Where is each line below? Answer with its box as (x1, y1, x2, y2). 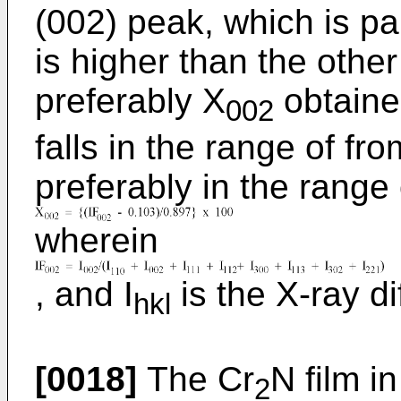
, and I (35, 274, 133, 313)
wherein (35, 220, 158, 260)
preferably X (35, 81, 226, 120)
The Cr (137, 360, 254, 399)
